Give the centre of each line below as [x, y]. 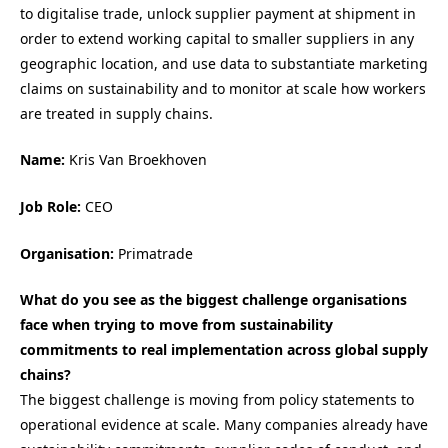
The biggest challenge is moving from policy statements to [217, 400]
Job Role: [52, 206]
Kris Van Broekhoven [138, 160]
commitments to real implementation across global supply [224, 350]
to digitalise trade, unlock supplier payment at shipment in [218, 13]
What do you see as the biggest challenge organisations [213, 300]
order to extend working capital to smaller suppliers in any [217, 38]
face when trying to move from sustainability [176, 325]
